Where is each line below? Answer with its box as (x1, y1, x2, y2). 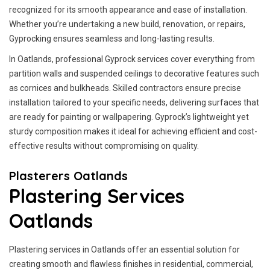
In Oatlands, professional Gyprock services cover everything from (9, 54, 255, 64)
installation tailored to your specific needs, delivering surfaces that (9, 98, 259, 107)
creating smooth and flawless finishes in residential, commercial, (9, 259, 253, 269)
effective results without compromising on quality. (9, 141, 199, 151)
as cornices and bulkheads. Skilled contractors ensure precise (9, 83, 241, 93)
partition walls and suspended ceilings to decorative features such (9, 69, 259, 78)
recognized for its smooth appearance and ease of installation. (9, 5, 247, 14)
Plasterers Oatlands (9, 168, 128, 183)
